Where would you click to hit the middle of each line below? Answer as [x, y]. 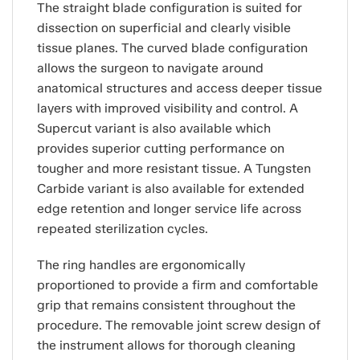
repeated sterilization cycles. [123, 228]
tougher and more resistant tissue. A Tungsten [174, 168]
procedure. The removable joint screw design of [179, 325]
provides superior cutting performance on [161, 148]
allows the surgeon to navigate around [150, 67]
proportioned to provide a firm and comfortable [178, 285]
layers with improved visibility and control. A [168, 108]
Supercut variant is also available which [154, 128]
